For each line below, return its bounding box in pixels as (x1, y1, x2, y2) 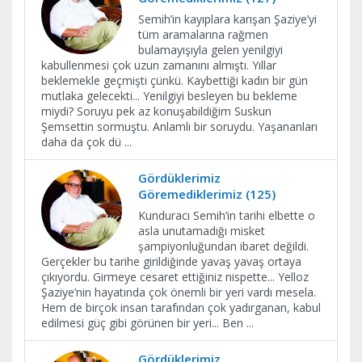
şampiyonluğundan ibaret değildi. (138, 238, 309, 254)
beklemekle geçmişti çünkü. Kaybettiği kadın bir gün (41, 73, 308, 88)
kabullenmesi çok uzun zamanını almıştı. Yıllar (41, 57, 276, 73)
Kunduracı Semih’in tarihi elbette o (138, 208, 315, 223)
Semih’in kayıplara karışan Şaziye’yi (138, 11, 317, 27)
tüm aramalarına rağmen (138, 27, 268, 42)
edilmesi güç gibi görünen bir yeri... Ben (41, 315, 246, 330)
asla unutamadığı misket (138, 223, 265, 238)
